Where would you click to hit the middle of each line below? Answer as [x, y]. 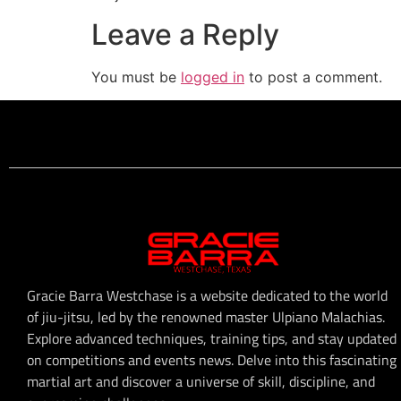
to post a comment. [313, 77]
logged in [213, 77]
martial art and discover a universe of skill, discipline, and [201, 382]
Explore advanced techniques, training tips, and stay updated [212, 339]
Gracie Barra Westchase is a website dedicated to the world [207, 296]
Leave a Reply [185, 34]
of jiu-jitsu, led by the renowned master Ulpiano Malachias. [206, 317]
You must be [136, 77]
